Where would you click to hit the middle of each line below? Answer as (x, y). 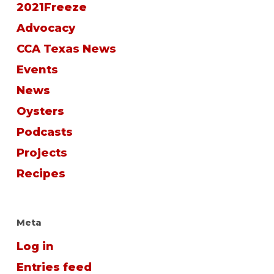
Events (37, 70)
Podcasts (44, 132)
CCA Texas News (66, 49)
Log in (35, 246)
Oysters (40, 111)
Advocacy (46, 28)
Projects (42, 153)
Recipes (41, 174)
